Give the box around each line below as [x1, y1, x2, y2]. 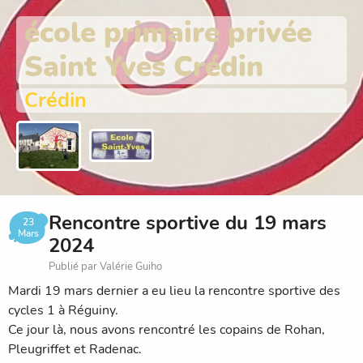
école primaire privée [24, 14, 312, 52]
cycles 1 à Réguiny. [8, 301, 118, 319]
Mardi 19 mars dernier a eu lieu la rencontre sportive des [8, 281, 340, 300]
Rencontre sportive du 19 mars [49, 209, 327, 236]
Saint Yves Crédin [24, 48, 263, 86]
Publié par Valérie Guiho [49, 258, 162, 274]
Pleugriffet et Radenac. [8, 340, 142, 358]
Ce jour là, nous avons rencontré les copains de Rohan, [8, 320, 325, 339]
